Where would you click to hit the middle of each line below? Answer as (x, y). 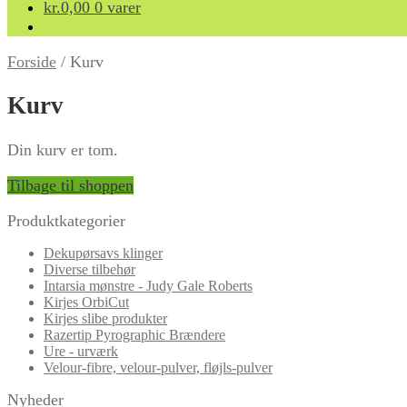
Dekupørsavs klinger (103, 253)
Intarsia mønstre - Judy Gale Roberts (148, 285)
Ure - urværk (81, 351)
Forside (32, 62)
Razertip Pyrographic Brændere (134, 334)
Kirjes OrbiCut (86, 302)
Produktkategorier (66, 220)
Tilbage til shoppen (70, 185)
